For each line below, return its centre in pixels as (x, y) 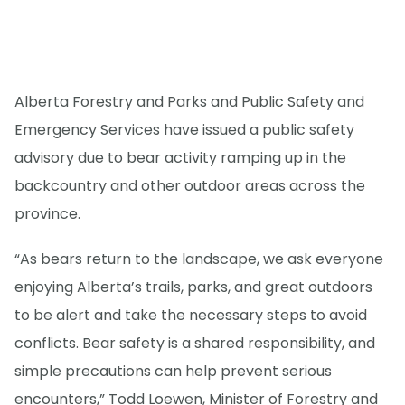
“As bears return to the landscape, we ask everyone (199, 259)
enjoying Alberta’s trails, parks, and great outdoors (193, 287)
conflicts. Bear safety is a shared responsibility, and (195, 344)
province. (47, 214)
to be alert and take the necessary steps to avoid (191, 316)
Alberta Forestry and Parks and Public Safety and (189, 102)
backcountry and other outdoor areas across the (190, 186)
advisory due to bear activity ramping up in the (180, 158)
